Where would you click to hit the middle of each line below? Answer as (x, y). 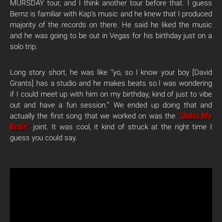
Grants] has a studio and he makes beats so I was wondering (111, 83)
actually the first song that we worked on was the (94, 116)
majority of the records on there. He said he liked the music (111, 25)
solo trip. (24, 46)
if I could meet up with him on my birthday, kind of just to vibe (111, 94)
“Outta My (195, 116)
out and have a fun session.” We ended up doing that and (111, 105)
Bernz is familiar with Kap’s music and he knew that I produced (111, 14)
